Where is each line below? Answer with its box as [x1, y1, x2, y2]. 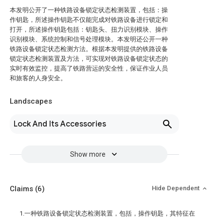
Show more [70, 150, 106, 158]
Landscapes [10, 97, 52, 106]
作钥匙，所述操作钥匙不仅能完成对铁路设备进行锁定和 [10, 16, 168, 23]
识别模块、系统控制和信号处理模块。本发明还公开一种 [10, 36, 168, 43]
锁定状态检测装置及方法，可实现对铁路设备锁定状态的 [10, 55, 168, 62]
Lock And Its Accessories [14, 119, 106, 129]
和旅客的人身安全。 [10, 74, 67, 82]
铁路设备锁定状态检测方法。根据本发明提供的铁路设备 [10, 45, 168, 53]
